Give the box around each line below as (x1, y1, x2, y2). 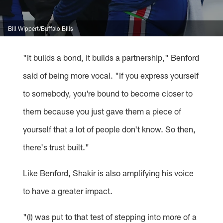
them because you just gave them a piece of (23, 106, 182, 116)
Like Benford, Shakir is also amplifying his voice (23, 167, 194, 178)
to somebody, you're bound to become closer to (23, 88, 193, 98)
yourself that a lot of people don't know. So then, (23, 123, 196, 134)
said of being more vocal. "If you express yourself (23, 70, 199, 80)
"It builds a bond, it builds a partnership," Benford (23, 52, 200, 62)
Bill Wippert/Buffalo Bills (8, 24, 73, 32)
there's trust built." (23, 141, 90, 152)
